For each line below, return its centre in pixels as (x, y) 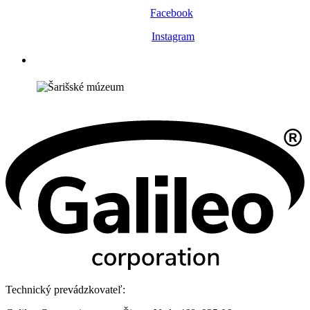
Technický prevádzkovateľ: (65, 289)
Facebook (172, 12)
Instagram (173, 36)
